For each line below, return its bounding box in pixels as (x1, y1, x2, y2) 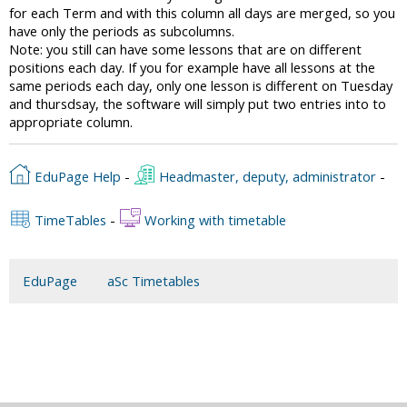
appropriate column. (9, 112, 133, 131)
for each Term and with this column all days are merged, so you (9, 3, 395, 22)
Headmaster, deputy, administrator (155, 166, 376, 185)
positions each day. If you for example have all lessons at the (9, 57, 375, 76)
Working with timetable (141, 210, 286, 229)
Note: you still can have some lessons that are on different (9, 39, 362, 58)
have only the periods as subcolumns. (9, 21, 234, 40)
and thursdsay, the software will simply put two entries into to (9, 94, 386, 113)
